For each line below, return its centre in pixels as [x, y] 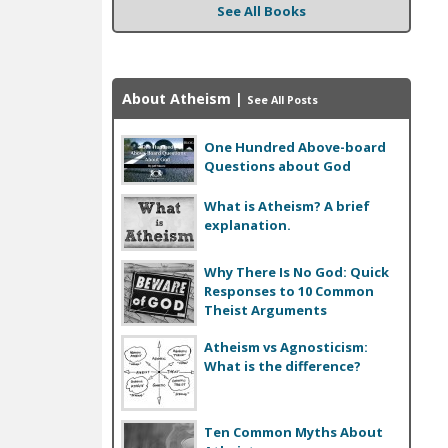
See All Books [262, 11]
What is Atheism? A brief [287, 205]
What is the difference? [282, 365]
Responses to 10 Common [289, 290]
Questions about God [277, 165]
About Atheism [176, 99]
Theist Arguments [265, 309]
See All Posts [282, 100]
